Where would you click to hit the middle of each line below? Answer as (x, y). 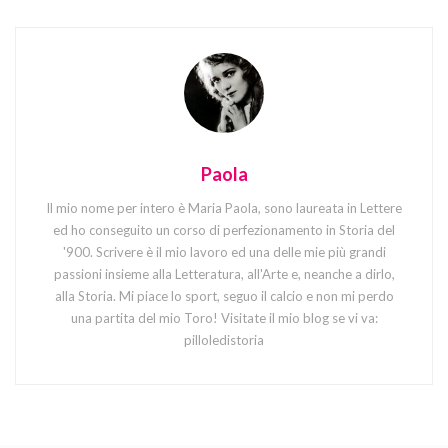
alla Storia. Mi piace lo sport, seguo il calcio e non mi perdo (224, 296)
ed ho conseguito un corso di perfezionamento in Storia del (224, 230)
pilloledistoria (224, 340)
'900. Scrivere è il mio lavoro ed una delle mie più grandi (224, 252)
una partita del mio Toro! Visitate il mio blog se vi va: (224, 318)
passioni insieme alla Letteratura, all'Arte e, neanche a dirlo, (224, 274)
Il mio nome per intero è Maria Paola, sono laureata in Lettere (224, 208)
